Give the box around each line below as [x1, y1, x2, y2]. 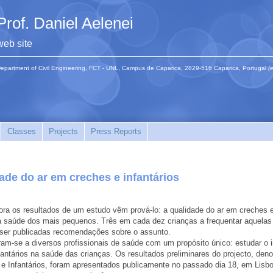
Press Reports [91, 127, 141, 136]
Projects [49, 127, 78, 136]
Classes [7, 127, 36, 136]
